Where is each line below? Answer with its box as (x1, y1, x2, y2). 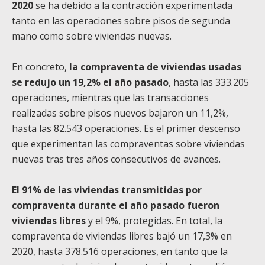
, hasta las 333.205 (169, 75, 249, 89)
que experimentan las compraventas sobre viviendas (12, 137, 245, 150)
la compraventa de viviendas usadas (69, 60, 241, 73)
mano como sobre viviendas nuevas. (12, 29, 172, 43)
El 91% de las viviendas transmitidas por (12, 183, 202, 196)
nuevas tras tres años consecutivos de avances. (12, 152, 221, 166)
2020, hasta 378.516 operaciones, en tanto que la (12, 244, 228, 258)
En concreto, (12, 60, 69, 73)
